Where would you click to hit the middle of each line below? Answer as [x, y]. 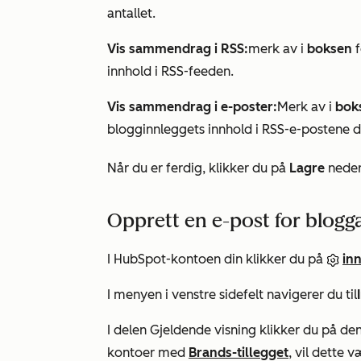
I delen [129, 330]
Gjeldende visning [203, 330]
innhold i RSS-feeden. [170, 71]
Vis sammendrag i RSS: [178, 49]
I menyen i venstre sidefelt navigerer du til [232, 295]
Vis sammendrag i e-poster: [192, 107]
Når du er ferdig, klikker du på [198, 168]
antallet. [133, 13]
